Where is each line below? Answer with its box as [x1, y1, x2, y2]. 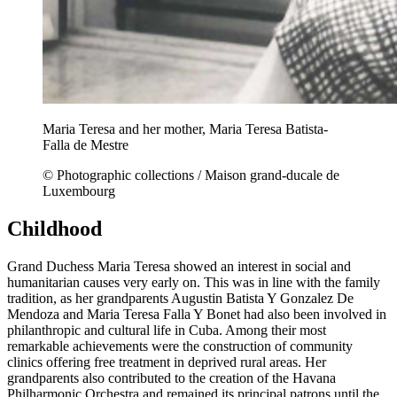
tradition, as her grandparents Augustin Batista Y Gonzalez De [7, 290, 354, 306]
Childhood [7, 216, 102, 240]
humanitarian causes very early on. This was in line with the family [7, 274, 380, 290]
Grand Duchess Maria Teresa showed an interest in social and [7, 258, 351, 274]
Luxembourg [43, 183, 115, 199]
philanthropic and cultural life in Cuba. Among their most [7, 322, 326, 338]
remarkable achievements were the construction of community [7, 338, 353, 354]
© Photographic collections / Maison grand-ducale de [43, 167, 339, 183]
